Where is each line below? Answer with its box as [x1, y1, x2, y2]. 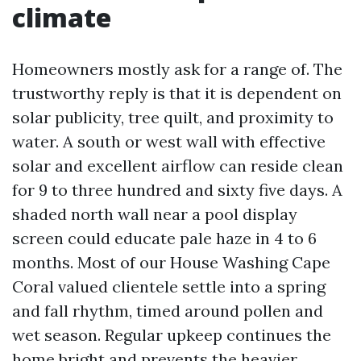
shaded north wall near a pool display [12, 204, 297, 224]
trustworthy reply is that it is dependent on [12, 83, 342, 103]
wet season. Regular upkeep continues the [12, 325, 331, 345]
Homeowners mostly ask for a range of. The [12, 59, 342, 79]
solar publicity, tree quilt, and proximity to [12, 107, 334, 127]
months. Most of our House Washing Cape [12, 252, 330, 272]
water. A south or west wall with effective [12, 131, 326, 151]
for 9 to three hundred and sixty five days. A [12, 180, 342, 200]
